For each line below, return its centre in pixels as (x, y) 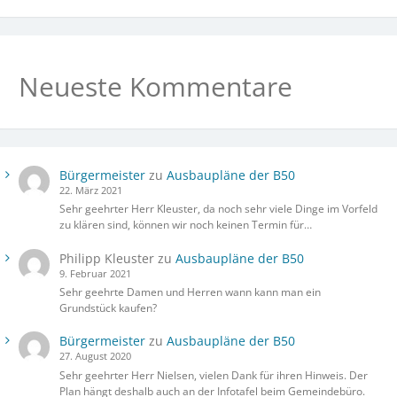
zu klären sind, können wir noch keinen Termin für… (185, 225)
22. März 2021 (90, 191)
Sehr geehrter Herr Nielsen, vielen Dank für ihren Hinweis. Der (213, 375)
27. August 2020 (95, 357)
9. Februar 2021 (95, 273)
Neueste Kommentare (156, 86)
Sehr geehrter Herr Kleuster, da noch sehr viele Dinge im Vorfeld (218, 209)
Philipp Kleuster (106, 258)
